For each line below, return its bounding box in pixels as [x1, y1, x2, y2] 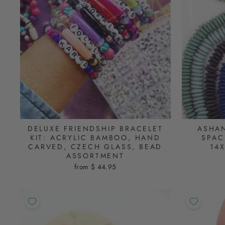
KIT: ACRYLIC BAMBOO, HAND [30, 133, 161, 143]
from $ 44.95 [74, 162, 117, 172]
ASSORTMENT [66, 151, 125, 161]
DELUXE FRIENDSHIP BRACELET [27, 124, 163, 134]
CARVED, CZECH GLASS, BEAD [28, 142, 163, 152]
